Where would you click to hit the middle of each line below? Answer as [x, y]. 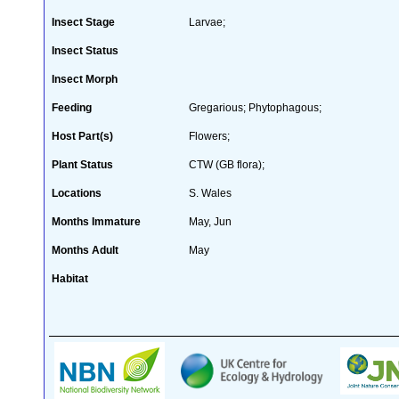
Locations [77, 193]
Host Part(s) [82, 136]
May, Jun [210, 221]
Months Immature [96, 221]
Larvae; [207, 22]
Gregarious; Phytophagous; [255, 107]
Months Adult [85, 250]
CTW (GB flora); [227, 164]
